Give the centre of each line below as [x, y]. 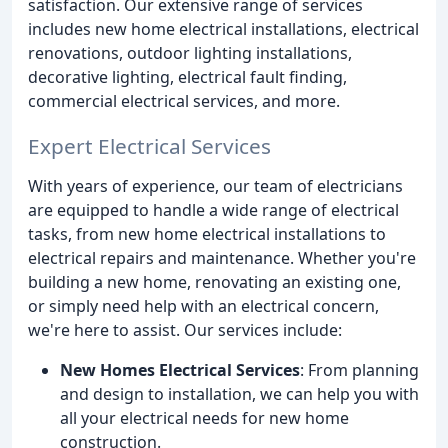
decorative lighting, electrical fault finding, [187, 77]
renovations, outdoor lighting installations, [190, 53]
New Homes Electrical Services [180, 369]
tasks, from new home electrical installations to [207, 233]
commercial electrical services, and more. [184, 101]
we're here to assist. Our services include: [185, 329]
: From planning [359, 369]
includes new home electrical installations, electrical [223, 29]
